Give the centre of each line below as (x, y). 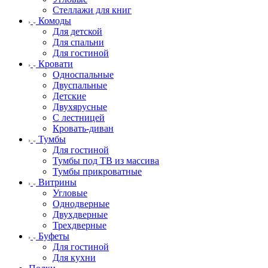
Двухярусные (80, 107)
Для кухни (74, 258)
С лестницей (79, 118)
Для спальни (78, 42)
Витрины (57, 182)
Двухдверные (80, 214)
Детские (69, 96)
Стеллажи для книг (92, 10)
